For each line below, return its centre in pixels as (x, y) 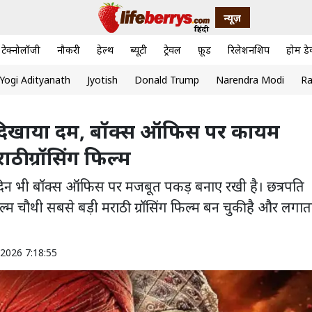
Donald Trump (166, 80)
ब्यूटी (139, 50)
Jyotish (102, 80)
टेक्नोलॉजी (21, 50)
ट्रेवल (172, 50)
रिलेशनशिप (249, 50)
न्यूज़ (232, 17)
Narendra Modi (250, 80)
